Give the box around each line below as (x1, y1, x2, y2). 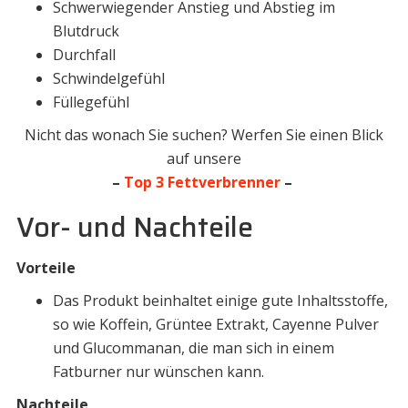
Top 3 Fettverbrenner (124, 171, 280, 192)
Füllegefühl (52, 91, 129, 112)
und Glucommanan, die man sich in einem (52, 337, 334, 358)
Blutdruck (52, 20, 119, 41)
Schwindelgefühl (52, 67, 165, 88)
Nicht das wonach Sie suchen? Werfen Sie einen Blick (25, 124, 383, 145)
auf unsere (167, 148, 241, 168)
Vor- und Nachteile (15, 205, 253, 249)
